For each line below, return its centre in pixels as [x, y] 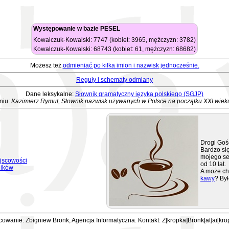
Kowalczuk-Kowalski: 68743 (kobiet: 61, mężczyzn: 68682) [114, 49]
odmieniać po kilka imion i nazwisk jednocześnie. [131, 65]
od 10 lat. [213, 164]
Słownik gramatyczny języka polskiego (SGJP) [139, 94]
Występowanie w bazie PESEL [77, 29]
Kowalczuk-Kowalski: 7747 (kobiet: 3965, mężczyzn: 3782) [114, 40]
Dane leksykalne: [50, 94]
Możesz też [46, 65]
